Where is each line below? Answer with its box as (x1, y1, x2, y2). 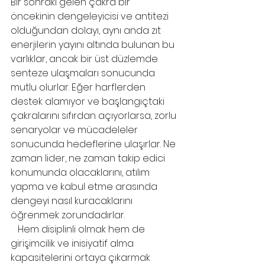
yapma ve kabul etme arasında (11, 180, 160, 193)
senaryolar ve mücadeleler (11, 123, 140, 137)
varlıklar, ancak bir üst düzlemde (11, 52, 160, 66)
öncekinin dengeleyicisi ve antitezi (11, 9, 171, 23)
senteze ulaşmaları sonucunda (11, 66, 157, 80)
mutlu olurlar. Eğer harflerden (11, 80, 148, 94)
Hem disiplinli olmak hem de (11, 222, 18, 236)
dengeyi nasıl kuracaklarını (11, 194, 135, 208)
